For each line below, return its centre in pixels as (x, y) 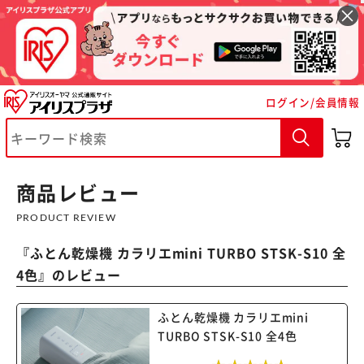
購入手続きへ (253, 206)
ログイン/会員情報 (313, 102)
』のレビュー (79, 275)
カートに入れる (110, 206)
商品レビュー (78, 192)
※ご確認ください (101, 165)
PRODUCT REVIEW (66, 217)
